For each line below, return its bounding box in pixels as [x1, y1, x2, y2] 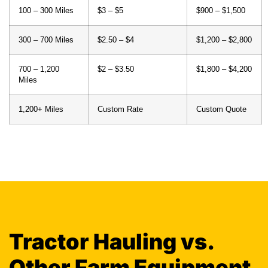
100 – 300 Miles [19, 6, 74, 15]
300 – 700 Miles [19, 35, 74, 44]
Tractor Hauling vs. [9, 228, 214, 255]
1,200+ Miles [19, 105, 63, 114]
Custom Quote [196, 105, 246, 114]
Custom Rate [98, 105, 143, 114]
